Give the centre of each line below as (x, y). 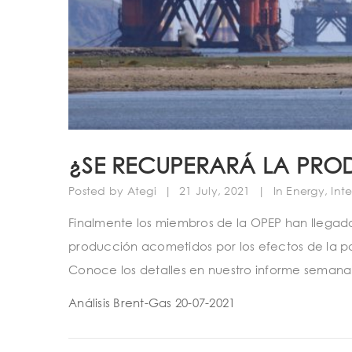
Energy (305, 191)
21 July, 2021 (215, 191)
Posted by (96, 191)
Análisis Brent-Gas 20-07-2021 (152, 302)
